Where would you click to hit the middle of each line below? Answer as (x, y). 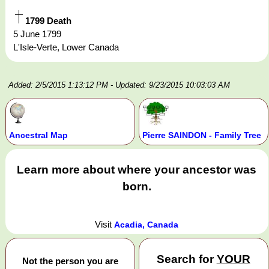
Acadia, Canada (147, 224)
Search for (186, 259)
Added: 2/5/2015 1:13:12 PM (58, 85)
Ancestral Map (38, 135)
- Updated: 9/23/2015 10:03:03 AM (170, 85)
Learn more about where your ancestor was (137, 170)
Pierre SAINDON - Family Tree (201, 135)
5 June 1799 (37, 34)
